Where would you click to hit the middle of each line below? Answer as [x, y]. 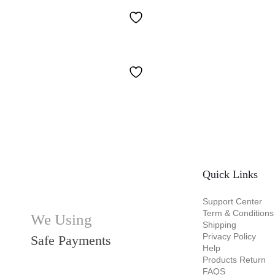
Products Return [234, 259]
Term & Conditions [238, 213]
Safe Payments [71, 240]
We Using [61, 219]
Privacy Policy [229, 236]
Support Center [232, 201]
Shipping [219, 224]
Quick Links [230, 174]
